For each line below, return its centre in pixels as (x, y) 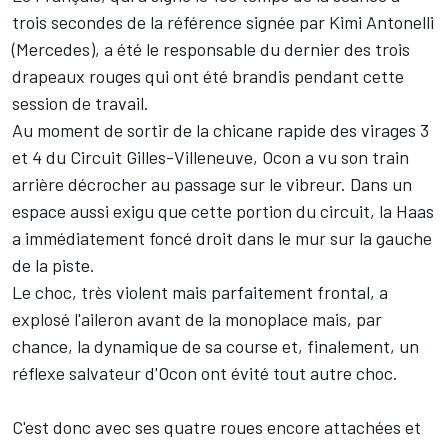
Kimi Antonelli (381, 22)
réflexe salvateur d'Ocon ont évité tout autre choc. (205, 373)
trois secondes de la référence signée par (170, 22)
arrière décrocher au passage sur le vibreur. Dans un (212, 184)
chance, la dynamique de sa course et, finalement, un (215, 346)
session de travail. (80, 103)
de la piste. (53, 265)
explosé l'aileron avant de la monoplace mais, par (197, 319)
